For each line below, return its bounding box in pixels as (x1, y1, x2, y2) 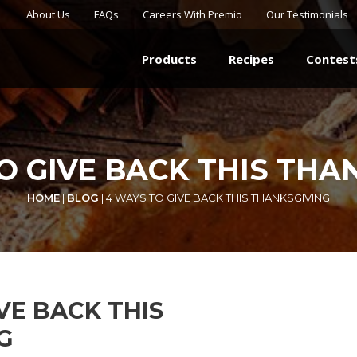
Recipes (229, 51, 274, 68)
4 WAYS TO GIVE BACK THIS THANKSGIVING (106, 191, 330, 205)
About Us (26, 7, 70, 22)
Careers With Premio (143, 7, 242, 22)
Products (142, 51, 197, 68)
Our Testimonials (266, 7, 348, 22)
